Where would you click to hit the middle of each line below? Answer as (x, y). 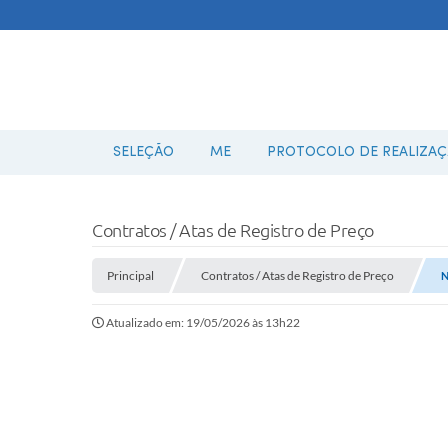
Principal (130, 275)
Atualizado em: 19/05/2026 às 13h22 (203, 322)
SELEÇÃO (143, 152)
